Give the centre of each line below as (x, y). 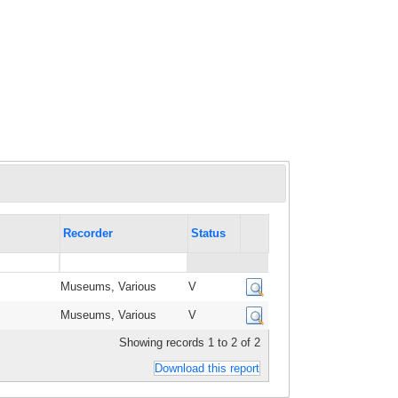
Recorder (88, 234)
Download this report (207, 369)
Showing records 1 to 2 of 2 (190, 343)
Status (208, 234)
